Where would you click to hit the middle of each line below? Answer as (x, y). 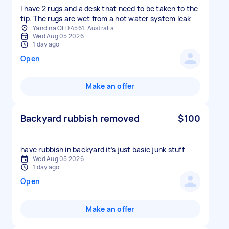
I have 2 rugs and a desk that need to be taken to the (109, 8)
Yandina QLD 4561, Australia (73, 28)
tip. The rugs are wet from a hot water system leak (106, 19)
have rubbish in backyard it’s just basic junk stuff (102, 150)
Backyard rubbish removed (80, 118)
